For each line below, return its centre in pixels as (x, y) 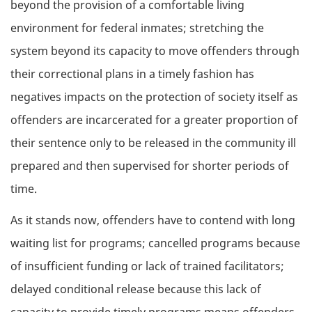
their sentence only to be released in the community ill (153, 143)
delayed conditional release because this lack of (136, 289)
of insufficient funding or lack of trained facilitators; (147, 266)
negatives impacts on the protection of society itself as (154, 97)
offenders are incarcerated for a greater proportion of (154, 120)
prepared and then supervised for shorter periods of (150, 166)
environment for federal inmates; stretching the (137, 28)
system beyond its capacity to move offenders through (155, 51)
